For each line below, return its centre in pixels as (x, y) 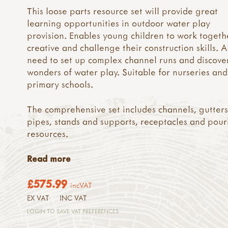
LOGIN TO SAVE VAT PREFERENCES (73, 211)
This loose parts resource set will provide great (123, 11)
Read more (49, 158)
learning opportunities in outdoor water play (119, 23)
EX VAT (38, 198)
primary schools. (60, 84)
